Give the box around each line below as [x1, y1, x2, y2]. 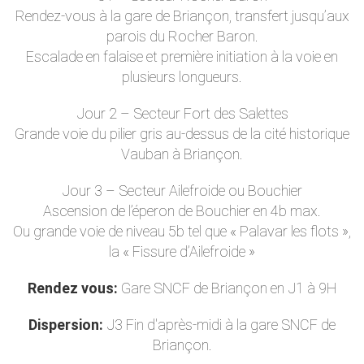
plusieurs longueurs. [122, 68, 242, 85]
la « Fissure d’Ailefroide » [109, 243, 255, 260]
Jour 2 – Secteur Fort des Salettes [76, 105, 288, 122]
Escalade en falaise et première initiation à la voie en [26, 48, 338, 65]
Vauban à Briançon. [121, 145, 243, 162]
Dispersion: [28, 316, 103, 333]
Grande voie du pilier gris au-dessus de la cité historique [15, 125, 349, 142]
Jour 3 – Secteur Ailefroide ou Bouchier [62, 182, 302, 199]
